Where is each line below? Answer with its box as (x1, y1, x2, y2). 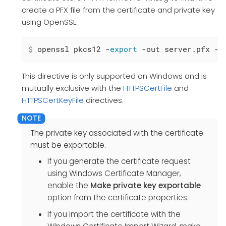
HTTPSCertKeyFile (21, 94, 84, 105)
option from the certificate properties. (47, 192, 189, 203)
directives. (83, 94, 124, 105)
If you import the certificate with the (47, 208, 181, 219)
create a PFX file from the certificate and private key (21, 5, 215, 16)
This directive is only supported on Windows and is (21, 70, 207, 81)
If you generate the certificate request (47, 156, 191, 166)
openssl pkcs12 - (32, 44, 110, 54)
